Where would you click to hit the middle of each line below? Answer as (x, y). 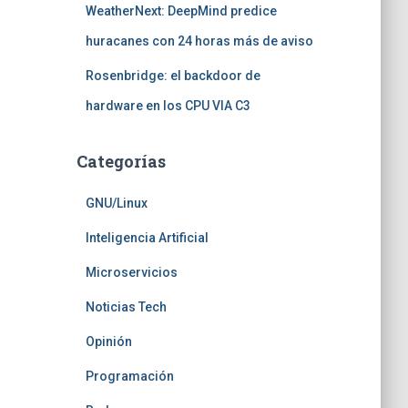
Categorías (121, 161)
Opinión (108, 342)
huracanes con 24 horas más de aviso (199, 41)
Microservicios (131, 272)
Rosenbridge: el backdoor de (173, 76)
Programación (129, 376)
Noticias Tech (126, 307)
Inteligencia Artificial (147, 238)
